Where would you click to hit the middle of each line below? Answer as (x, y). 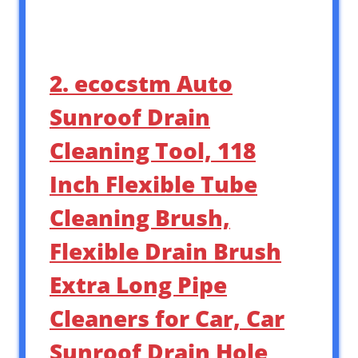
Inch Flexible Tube (153, 184)
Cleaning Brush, (140, 218)
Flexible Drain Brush (165, 251)
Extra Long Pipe (138, 285)
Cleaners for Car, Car (167, 318)
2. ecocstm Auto (141, 84)
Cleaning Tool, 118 (153, 151)
